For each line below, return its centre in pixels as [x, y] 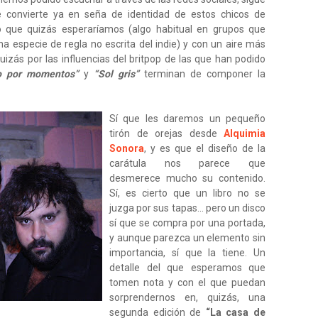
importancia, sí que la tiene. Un [187, 253]
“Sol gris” [116, 74]
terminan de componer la [202, 74]
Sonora [127, 148]
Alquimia [245, 133]
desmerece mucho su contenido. [187, 178]
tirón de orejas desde [166, 133]
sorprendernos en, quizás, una [187, 297]
